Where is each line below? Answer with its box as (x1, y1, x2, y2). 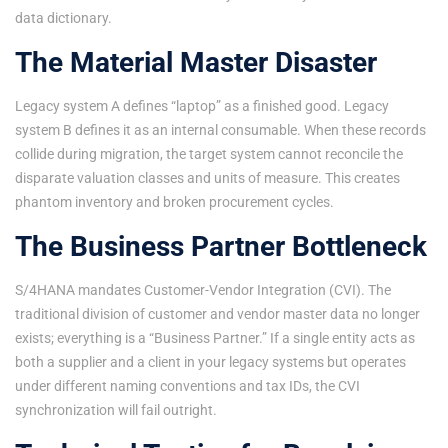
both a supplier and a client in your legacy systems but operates (15, 353, 406, 370)
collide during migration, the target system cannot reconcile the (15, 145, 403, 162)
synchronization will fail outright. (15, 401, 217, 418)
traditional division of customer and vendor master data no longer (15, 305, 420, 322)
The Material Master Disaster (15, 45, 377, 79)
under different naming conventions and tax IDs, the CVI (15, 377, 360, 394)
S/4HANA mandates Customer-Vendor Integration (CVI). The (15, 281, 391, 298)
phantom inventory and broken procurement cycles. (15, 193, 334, 210)
